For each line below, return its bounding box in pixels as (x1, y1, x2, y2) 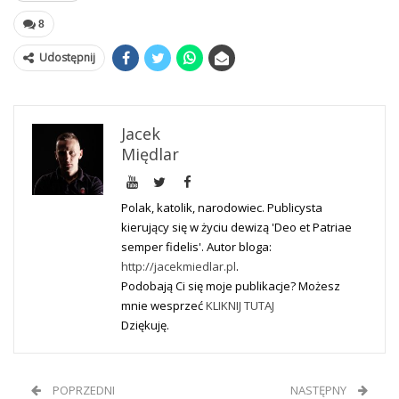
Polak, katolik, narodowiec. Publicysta (121, 199, 322, 216)
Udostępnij (39, 50, 95, 66)
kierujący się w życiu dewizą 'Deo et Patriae (121, 219, 352, 236)
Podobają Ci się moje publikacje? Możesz (121, 278, 340, 295)
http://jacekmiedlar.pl (121, 258, 236, 275)
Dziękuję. (121, 317, 169, 334)
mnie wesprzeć (121, 297, 206, 314)
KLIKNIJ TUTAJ (206, 297, 274, 314)
